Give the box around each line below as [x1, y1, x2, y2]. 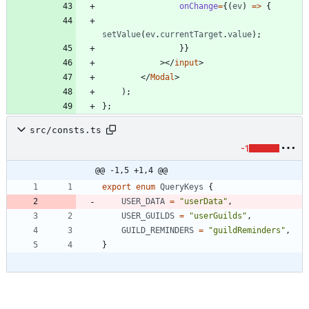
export [102, 182, 131, 192]
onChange [179, 1, 218, 12]
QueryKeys [160, 182, 203, 192]
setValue [102, 30, 141, 40]
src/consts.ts [30, 124, 101, 135]
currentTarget [160, 30, 223, 40]
